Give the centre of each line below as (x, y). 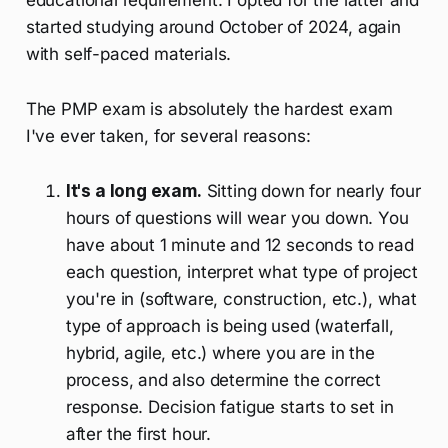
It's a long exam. (133, 190)
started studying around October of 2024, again (213, 26)
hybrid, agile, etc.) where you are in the (220, 352)
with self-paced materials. (128, 53)
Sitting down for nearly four (311, 190)
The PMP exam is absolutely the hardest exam (209, 108)
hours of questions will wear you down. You (237, 217)
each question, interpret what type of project (242, 271)
